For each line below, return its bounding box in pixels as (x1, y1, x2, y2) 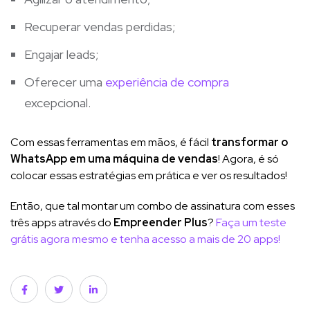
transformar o (211, 135, 288, 150)
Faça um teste (216, 215, 286, 230)
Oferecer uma (24, 74, 105, 91)
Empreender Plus (113, 215, 208, 230)
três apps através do (10, 215, 113, 230)
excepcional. (24, 95, 93, 111)
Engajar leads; (24, 46, 98, 63)
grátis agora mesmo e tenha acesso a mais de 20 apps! (10, 232, 280, 247)
